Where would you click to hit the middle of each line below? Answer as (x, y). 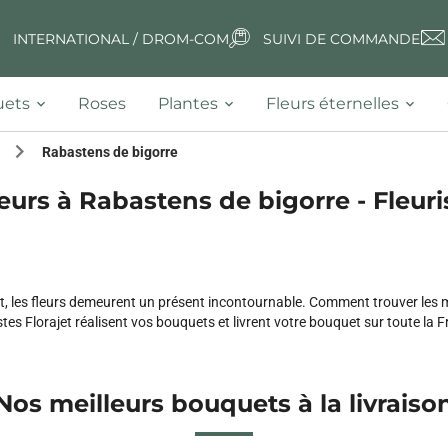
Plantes (188, 103)
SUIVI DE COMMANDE (341, 38)
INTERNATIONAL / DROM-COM (120, 38)
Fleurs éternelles (332, 103)
